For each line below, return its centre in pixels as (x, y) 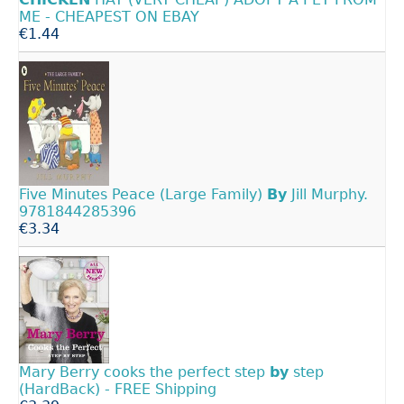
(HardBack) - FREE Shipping (118, 390)
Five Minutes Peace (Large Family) (143, 195)
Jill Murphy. (327, 195)
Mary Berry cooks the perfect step (144, 372)
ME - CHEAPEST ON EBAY (109, 17)
